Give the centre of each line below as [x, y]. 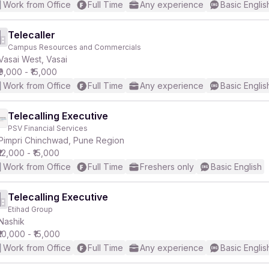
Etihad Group [30, 209]
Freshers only [167, 167]
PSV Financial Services [48, 128]
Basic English [236, 167]
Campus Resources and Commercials [74, 47]
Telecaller [32, 35]
